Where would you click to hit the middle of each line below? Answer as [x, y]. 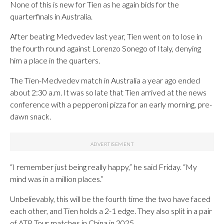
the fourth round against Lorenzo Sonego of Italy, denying [105, 48]
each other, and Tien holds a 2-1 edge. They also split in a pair [111, 211]
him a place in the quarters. [55, 60]
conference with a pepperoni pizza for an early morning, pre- [111, 104]
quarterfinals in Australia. [51, 16]
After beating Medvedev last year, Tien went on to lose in [106, 36]
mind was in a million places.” [57, 179]
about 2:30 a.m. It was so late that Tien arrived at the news [108, 92]
